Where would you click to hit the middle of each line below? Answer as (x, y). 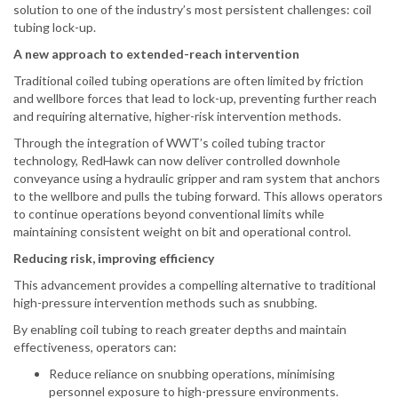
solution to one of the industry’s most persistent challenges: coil (192, 10)
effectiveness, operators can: (95, 347)
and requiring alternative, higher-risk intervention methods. (177, 116)
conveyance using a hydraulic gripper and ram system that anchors (197, 179)
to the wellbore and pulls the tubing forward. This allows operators (198, 196)
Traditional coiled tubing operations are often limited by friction (188, 81)
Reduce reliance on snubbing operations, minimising (192, 374)
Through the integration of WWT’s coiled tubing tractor (169, 143)
